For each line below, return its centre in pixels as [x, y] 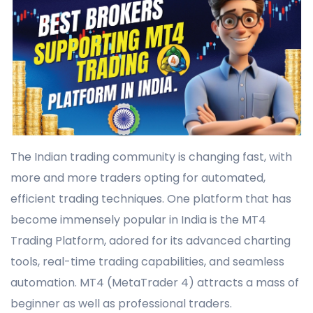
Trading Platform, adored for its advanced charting [151, 240]
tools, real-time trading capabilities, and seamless [147, 261]
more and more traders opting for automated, [138, 177]
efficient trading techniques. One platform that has [151, 198]
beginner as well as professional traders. [121, 303]
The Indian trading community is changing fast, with [151, 156]
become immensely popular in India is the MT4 [138, 219]
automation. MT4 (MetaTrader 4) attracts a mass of [155, 282]
